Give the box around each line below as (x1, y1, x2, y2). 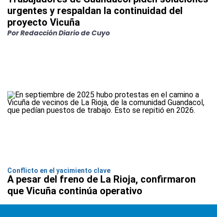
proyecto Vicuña (7, 16, 80, 29)
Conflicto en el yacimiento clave (7, 167, 112, 175)
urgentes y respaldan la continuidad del (7, 5, 183, 17)
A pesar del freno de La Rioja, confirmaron (7, 173, 196, 186)
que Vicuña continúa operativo (7, 185, 142, 197)
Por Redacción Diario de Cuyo (7, 28, 110, 38)
